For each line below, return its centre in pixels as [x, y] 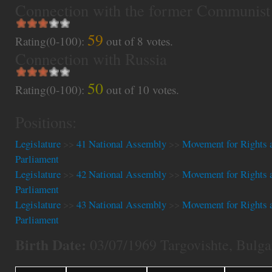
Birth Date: [51, 244]
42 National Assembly [121, 174]
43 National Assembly [121, 205]
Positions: [46, 122]
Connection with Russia [91, 59]
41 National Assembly [121, 144]
